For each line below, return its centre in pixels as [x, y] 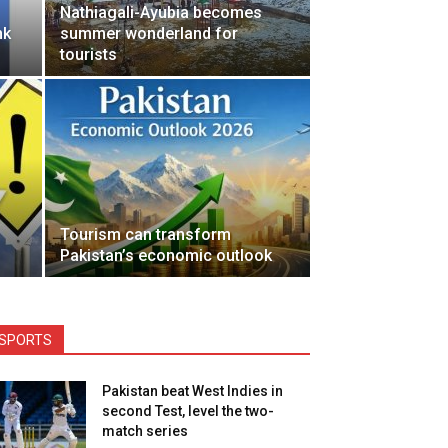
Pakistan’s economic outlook [166, 255]
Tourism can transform [145, 234]
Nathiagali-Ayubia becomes [161, 12]
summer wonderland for [149, 33]
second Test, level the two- [188, 411]
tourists [88, 54]
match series [145, 431]
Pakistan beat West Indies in [192, 391]
